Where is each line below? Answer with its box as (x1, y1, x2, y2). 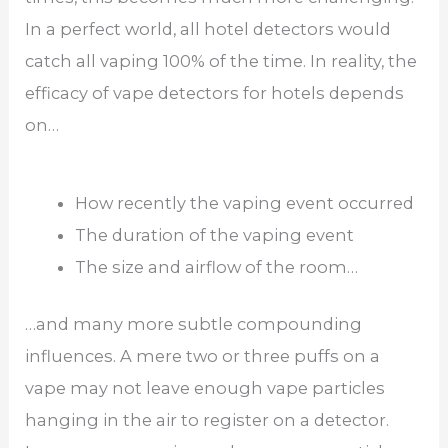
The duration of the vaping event (74, 225, 354, 246)
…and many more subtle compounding (25, 313, 363, 334)
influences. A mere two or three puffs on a (25, 345, 381, 366)
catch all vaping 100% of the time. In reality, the (25, 50, 418, 71)
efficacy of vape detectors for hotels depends (25, 82, 405, 103)
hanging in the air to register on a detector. (25, 409, 390, 430)
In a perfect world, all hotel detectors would (25, 18, 392, 39)
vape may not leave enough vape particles (25, 377, 386, 398)
